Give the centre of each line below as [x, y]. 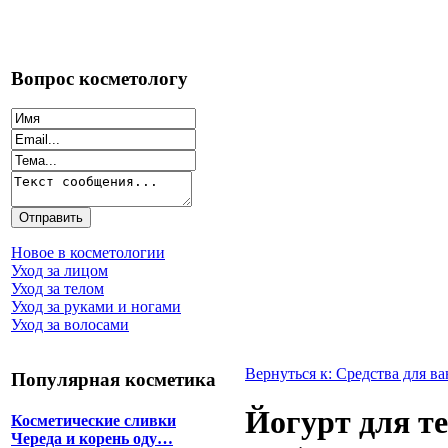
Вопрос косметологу [99, 78]
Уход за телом [57, 289]
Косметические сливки [93, 421]
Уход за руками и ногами [96, 307]
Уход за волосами [70, 325]
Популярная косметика [113, 380]
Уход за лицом [59, 271]
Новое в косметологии [88, 253]
